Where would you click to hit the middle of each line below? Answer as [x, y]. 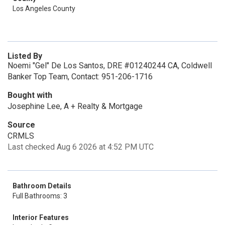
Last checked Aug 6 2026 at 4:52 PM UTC [81, 147]
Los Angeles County [44, 9]
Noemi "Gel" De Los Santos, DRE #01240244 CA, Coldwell [110, 66]
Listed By [25, 56]
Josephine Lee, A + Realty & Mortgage [75, 106]
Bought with [30, 95]
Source [21, 125]
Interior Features [41, 217]
